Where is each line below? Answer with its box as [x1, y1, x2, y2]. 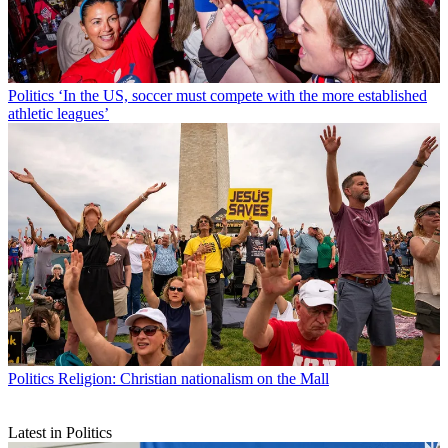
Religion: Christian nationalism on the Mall [58, 369, 329, 387]
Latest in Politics [8, 423, 112, 441]
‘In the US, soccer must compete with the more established [58, 86, 427, 104]
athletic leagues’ [8, 104, 109, 122]
